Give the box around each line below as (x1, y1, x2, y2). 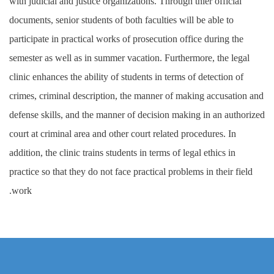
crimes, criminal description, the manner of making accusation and (9, 91, 264, 101)
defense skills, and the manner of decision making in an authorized (9, 109, 265, 120)
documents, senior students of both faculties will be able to (9, 15, 234, 25)
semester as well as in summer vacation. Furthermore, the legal (9, 53, 250, 63)
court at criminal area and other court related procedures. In (9, 128, 236, 139)
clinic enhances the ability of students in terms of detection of (9, 72, 243, 82)
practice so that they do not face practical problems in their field (9, 166, 253, 177)
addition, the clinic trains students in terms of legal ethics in (9, 147, 235, 158)
